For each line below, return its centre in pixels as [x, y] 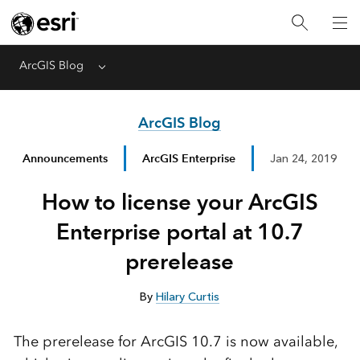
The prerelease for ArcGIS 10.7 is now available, [176, 342]
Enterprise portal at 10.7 [180, 231]
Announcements [65, 158]
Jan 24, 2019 [304, 158]
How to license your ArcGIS [180, 202]
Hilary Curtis [188, 297]
